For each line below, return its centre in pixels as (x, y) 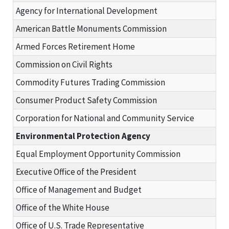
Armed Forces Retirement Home (75, 46)
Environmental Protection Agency (83, 136)
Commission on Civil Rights (64, 64)
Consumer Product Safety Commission (86, 100)
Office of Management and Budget (79, 189)
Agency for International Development (87, 10)
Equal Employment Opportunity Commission (98, 154)
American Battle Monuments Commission (91, 28)
